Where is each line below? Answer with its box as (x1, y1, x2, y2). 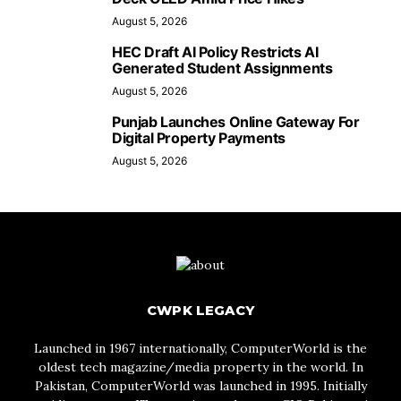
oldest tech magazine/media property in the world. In (38, 359, 363, 375)
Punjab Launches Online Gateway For (112, 113, 360, 131)
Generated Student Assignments (112, 59, 333, 77)
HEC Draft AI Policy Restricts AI (112, 43, 319, 61)
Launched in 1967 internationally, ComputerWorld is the (34, 340, 367, 356)
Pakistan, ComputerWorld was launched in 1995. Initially (34, 378, 367, 394)
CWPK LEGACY (146, 303, 254, 319)
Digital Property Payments (112, 129, 286, 147)
